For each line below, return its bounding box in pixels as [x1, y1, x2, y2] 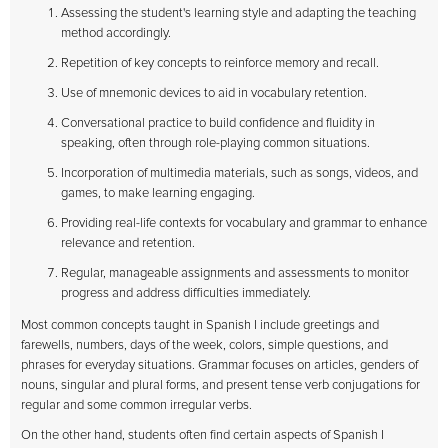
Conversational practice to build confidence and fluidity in [61, 117, 375, 130]
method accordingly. [61, 27, 171, 40]
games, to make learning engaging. [61, 187, 255, 200]
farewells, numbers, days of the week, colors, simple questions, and [21, 339, 388, 352]
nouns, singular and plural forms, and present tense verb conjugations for [21, 379, 420, 392]
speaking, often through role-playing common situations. [61, 137, 370, 150]
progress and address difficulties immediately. [61, 287, 311, 300]
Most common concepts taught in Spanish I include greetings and [21, 319, 379, 332]
